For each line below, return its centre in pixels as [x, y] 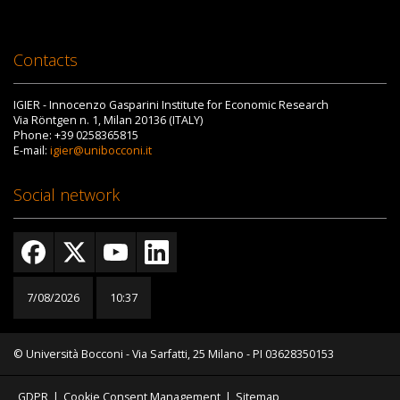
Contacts [46, 60]
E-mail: [32, 151]
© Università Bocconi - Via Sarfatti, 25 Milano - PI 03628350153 [174, 354]
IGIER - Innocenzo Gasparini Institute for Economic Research [171, 105]
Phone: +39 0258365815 [76, 136]
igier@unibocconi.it [101, 151]
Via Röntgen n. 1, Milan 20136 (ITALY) [108, 121]
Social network [67, 195]
